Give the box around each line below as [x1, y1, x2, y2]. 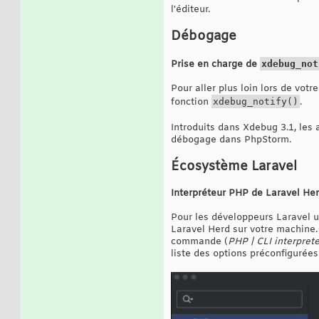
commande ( [171, 235, 228, 248]
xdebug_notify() [213, 95, 298, 107]
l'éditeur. [171, 3, 210, 16]
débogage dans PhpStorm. [171, 133, 291, 146]
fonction [171, 95, 211, 108]
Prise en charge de [171, 58, 260, 70]
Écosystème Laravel [171, 157, 297, 175]
